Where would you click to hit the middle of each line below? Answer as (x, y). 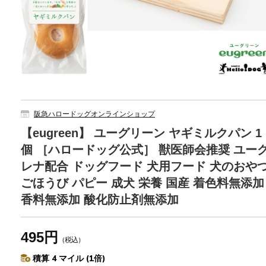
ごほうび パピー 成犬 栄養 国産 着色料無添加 (142, 183)
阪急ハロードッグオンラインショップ (94, 114)
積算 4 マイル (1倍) (69, 259)
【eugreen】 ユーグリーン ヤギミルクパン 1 (141, 133)
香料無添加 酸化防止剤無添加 (100, 200)
